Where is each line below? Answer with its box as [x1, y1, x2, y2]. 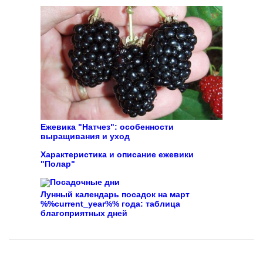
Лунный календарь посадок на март [41, 190, 190, 199]
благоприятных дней [41, 208, 127, 218]
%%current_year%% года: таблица [41, 199, 180, 208]
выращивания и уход [41, 131, 130, 141]
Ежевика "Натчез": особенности [41, 122, 174, 131]
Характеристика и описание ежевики [41, 150, 194, 159]
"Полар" [41, 159, 75, 168]
